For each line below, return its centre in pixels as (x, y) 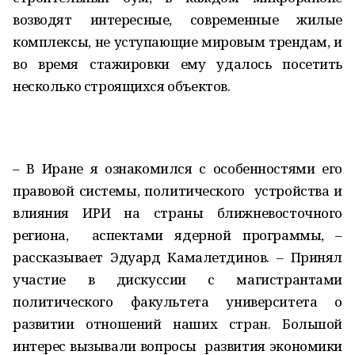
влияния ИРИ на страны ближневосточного (177, 213)
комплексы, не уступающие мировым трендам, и (177, 42)
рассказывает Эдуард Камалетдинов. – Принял (177, 257)
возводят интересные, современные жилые (177, 19)
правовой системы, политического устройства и (177, 191)
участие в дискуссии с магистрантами (177, 279)
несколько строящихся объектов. (122, 86)
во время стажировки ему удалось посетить (177, 64)
